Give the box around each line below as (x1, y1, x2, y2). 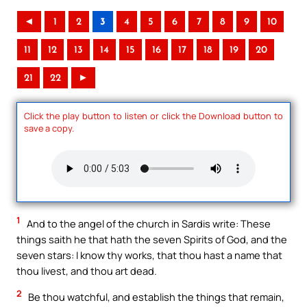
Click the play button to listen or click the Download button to (24, 109, 283, 122)
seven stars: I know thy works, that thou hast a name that (16, 248, 282, 262)
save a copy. (24, 121, 74, 134)
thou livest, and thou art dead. (16, 264, 157, 278)
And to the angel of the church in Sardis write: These (25, 217, 271, 231)
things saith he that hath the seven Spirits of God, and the (16, 232, 287, 247)
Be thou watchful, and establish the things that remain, (26, 289, 284, 304)
